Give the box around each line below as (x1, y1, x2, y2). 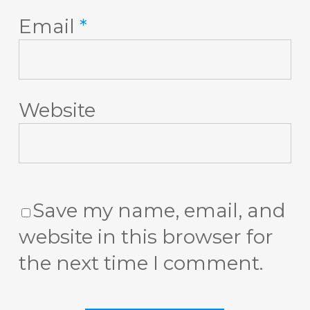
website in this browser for (18, 225, 273, 248)
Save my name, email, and (32, 199, 286, 222)
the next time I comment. (18, 251, 263, 275)
